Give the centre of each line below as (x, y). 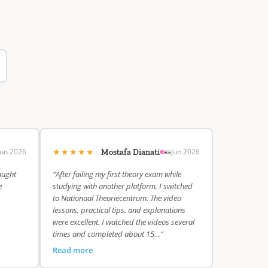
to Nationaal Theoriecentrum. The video (117, 198)
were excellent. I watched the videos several (124, 222)
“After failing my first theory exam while (117, 174)
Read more (73, 250)
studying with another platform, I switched (123, 186)
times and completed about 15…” (108, 234)
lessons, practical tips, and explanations (119, 210)
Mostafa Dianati (130, 152)
